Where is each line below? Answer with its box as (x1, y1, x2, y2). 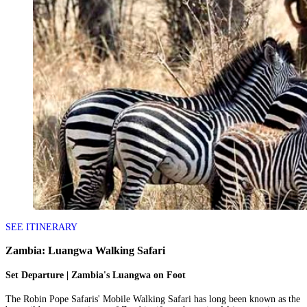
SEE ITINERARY (5, 221, 77, 232)
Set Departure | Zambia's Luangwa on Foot (5, 270, 186, 281)
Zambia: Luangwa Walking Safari (5, 243, 165, 257)
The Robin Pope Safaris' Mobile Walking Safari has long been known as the (5, 294, 300, 305)
